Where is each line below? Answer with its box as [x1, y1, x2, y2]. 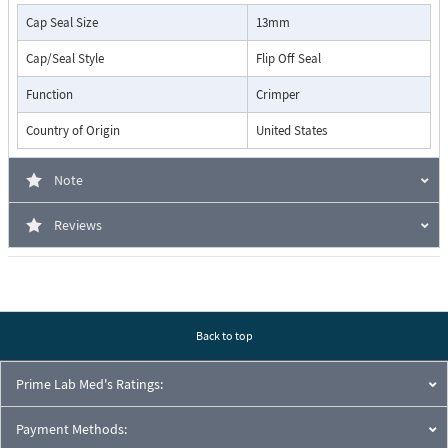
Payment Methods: [16, 420, 127, 439]
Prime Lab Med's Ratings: [16, 375, 163, 394]
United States [256, 122, 327, 140]
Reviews [54, 216, 102, 235]
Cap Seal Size [26, 14, 98, 32]
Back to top [195, 328, 253, 344]
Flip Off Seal [256, 50, 321, 68]
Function [26, 86, 73, 104]
